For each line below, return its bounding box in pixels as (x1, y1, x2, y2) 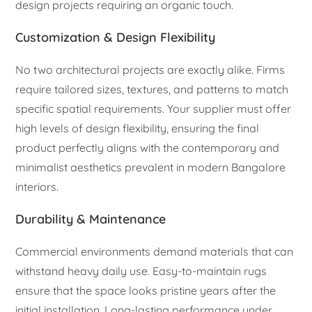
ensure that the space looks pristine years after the (15, 283, 276, 298)
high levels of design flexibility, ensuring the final (15, 121, 260, 136)
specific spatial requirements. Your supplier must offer (15, 102, 292, 116)
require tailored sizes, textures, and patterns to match (15, 82, 289, 97)
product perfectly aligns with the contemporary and (15, 141, 280, 155)
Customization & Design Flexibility (15, 29, 216, 46)
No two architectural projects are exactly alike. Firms (15, 63, 286, 77)
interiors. (15, 180, 59, 194)
